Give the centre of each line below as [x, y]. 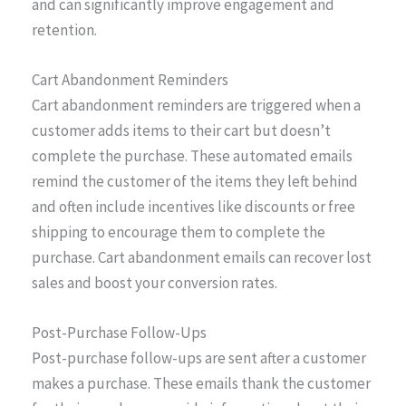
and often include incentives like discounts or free [193, 206]
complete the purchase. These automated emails [192, 155]
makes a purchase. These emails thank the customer [201, 384]
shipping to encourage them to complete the [179, 232]
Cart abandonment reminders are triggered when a [196, 105]
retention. [64, 29]
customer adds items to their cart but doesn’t [181, 130]
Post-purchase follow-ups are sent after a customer [199, 358]
